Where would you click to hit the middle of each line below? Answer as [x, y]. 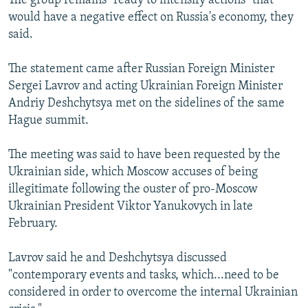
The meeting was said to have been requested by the [144, 155]
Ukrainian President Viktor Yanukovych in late [131, 207]
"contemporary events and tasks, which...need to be [144, 276]
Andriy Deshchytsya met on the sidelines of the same [146, 104]
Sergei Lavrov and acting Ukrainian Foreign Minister [145, 87]
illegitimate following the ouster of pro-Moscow [133, 190]
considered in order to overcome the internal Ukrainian [153, 293]
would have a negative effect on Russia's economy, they [151, 18]
